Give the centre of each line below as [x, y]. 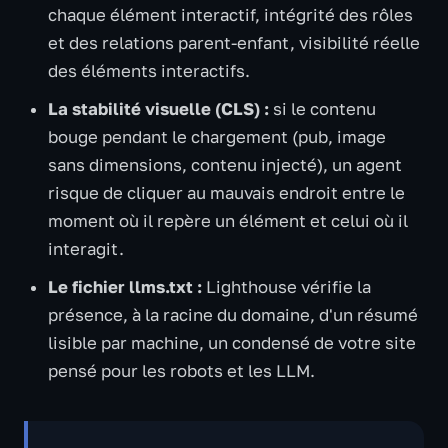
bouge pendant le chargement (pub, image [217, 137]
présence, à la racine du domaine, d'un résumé [233, 315]
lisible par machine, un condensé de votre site [232, 343]
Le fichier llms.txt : [125, 287]
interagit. [86, 249]
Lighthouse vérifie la [286, 287]
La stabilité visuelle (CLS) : [158, 109]
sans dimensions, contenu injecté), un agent [225, 165]
